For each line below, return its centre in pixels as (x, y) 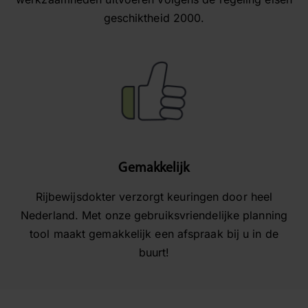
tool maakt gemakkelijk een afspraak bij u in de (154, 234)
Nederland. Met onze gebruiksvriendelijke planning (154, 216)
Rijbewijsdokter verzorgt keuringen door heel (154, 197)
